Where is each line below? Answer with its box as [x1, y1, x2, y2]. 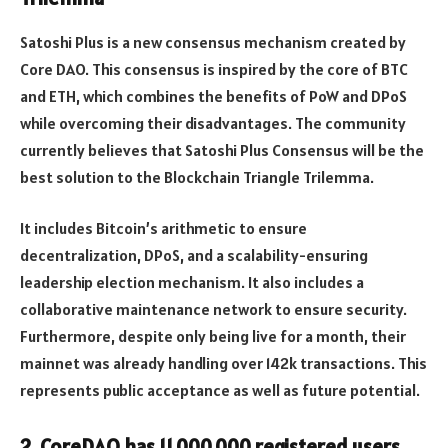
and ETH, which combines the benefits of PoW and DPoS [20, 85, 407, 106]
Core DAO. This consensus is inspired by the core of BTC [20, 58, 408, 79]
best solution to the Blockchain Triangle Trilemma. [20, 166, 374, 187]
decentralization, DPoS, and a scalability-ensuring [20, 245, 368, 266]
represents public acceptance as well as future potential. [20, 380, 420, 401]
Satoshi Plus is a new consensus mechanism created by [20, 31, 406, 52]
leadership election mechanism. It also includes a [20, 272, 364, 293]
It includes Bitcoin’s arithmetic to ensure [20, 218, 307, 239]
